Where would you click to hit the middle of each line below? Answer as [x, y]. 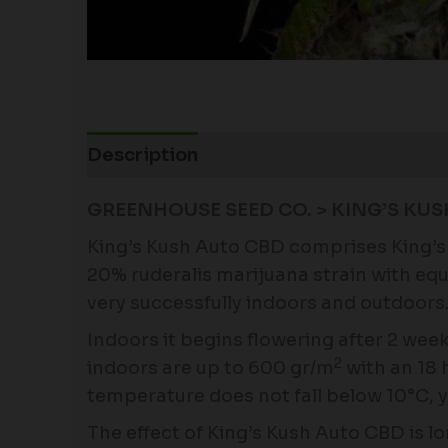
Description [142, 155]
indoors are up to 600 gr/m [210, 368]
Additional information [327, 155]
